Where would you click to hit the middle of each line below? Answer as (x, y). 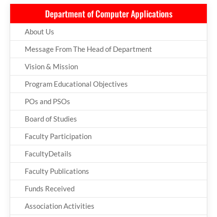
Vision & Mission (51, 66)
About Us (39, 31)
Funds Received (50, 188)
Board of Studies (51, 118)
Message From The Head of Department (88, 49)
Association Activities (60, 206)
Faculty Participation (58, 136)
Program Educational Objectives (76, 84)
